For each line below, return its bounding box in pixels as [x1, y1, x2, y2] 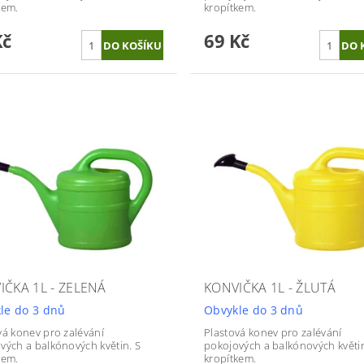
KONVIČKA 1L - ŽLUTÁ [203, 278, 336, 297]
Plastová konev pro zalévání [203, 324, 342, 340]
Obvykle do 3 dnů [203, 301, 304, 318]
